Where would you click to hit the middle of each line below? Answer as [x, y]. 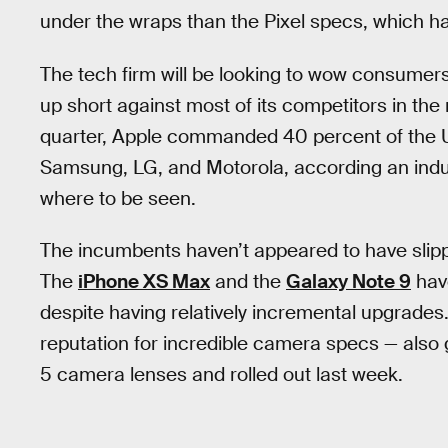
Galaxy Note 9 [348, 282]
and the [248, 282]
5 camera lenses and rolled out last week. [221, 375]
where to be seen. [118, 198]
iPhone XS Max [144, 282]
